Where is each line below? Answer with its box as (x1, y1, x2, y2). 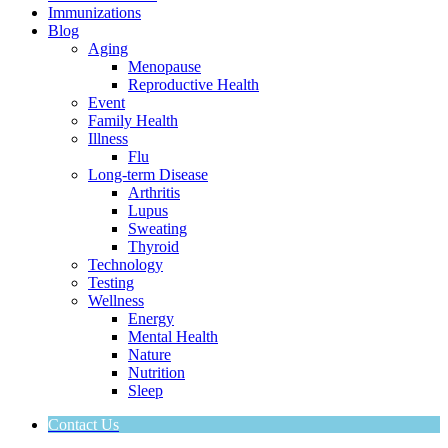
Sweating (128, 220, 187, 237)
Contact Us (48, 416, 119, 433)
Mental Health (128, 328, 218, 345)
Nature (128, 346, 171, 363)
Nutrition (128, 364, 185, 381)
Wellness (88, 292, 144, 309)
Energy (128, 310, 174, 327)
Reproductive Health (128, 76, 259, 93)
